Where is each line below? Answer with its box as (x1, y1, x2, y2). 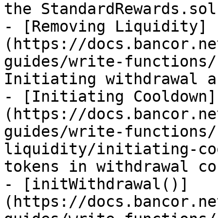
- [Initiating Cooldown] (4, 88, 217, 105)
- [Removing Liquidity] (4, 18, 207, 35)
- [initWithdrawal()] (4, 175, 189, 193)
